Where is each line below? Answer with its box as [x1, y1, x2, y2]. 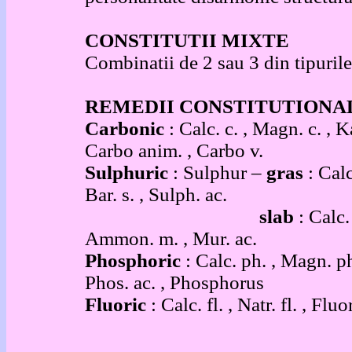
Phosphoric [85, 250, 185, 271]
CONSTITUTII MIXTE [85, 30, 289, 51]
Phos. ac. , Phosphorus [85, 272, 264, 293]
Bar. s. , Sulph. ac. [85, 184, 227, 205]
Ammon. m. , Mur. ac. [85, 228, 257, 249]
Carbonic [85, 118, 169, 139]
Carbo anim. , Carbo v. [85, 140, 263, 161]
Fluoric [85, 294, 151, 315]
